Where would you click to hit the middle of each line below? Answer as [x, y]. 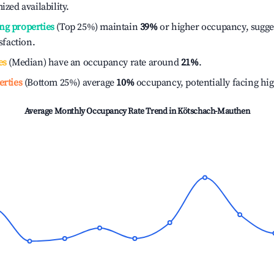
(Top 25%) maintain [96, 27]
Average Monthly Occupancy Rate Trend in [101, 111]
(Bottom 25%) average [68, 83]
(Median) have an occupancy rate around [94, 62]
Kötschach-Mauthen [213, 111]
